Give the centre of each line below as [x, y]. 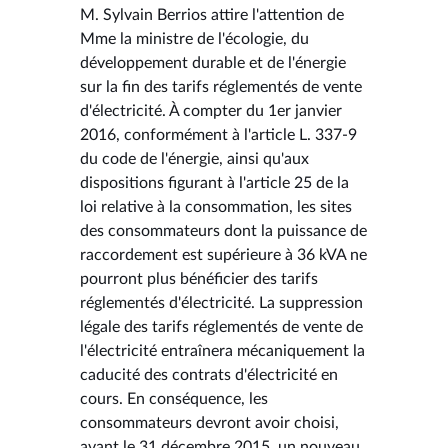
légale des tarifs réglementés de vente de [221, 326]
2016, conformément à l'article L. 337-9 [218, 134]
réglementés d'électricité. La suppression [221, 302]
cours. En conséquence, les [174, 398]
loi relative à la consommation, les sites [216, 206]
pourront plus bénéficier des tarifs [199, 278]
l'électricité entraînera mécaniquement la [222, 350]
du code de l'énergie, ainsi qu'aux [194, 158]
